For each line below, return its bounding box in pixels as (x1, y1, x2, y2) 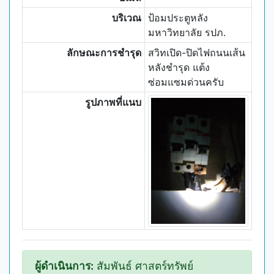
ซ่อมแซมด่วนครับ (147, 76, 224, 88)
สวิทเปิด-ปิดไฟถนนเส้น (147, 46, 245, 59)
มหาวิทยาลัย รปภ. (147, 26, 226, 39)
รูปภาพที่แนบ (85, 96, 142, 108)
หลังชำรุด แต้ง (147, 61, 210, 73)
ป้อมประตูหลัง (147, 12, 208, 24)
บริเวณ (112, 12, 142, 24)
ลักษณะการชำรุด (67, 46, 142, 59)
